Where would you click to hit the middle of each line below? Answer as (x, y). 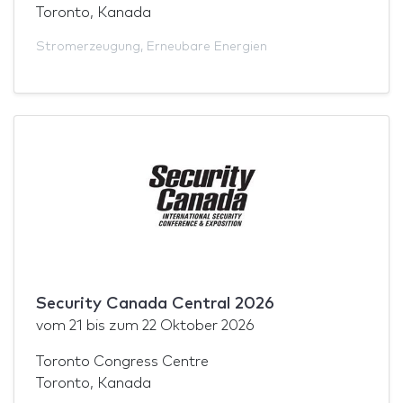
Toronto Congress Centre (122, 361)
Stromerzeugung (88, 46)
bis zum (112, 325)
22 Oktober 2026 (198, 325)
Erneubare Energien (207, 46)
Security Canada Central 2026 (155, 304)
